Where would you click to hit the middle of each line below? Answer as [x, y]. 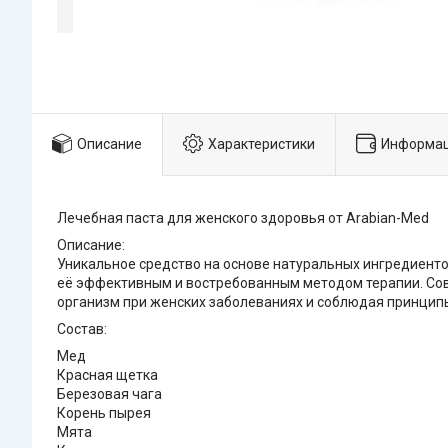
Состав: [82, 329]
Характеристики [261, 143]
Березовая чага [109, 394]
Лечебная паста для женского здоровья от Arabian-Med [243, 218]
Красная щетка [107, 375]
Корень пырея [104, 413]
